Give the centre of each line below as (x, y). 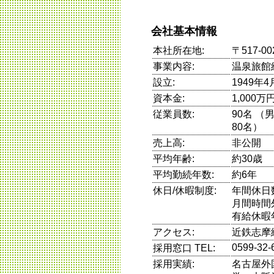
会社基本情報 (184, 31)
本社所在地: (179, 50)
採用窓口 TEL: (184, 248)
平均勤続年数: (183, 175)
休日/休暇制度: (185, 191)
